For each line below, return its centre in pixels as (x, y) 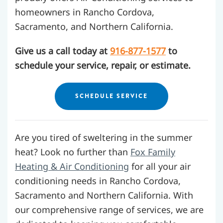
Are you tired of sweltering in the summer (104, 137)
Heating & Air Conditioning (72, 166)
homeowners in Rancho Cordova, (85, 12)
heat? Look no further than (73, 152)
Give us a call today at (62, 51)
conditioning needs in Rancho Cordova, (98, 181)
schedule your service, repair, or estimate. (103, 65)
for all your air (160, 166)
